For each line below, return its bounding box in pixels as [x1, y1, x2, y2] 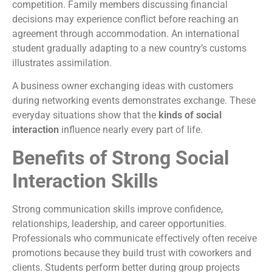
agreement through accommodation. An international [12, 27, 239, 39]
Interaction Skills [12, 169, 158, 192]
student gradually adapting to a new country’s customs [12, 42, 246, 54]
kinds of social [158, 109, 222, 121]
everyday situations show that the [12, 109, 158, 121]
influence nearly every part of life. [59, 124, 203, 136]
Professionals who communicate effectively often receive [12, 232, 257, 244]
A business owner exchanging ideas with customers [12, 80, 233, 92]
